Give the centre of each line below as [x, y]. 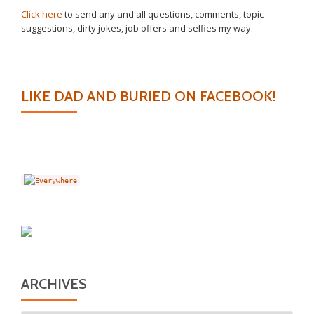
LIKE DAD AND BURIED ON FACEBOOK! [149, 96]
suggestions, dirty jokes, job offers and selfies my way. [137, 28]
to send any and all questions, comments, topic [163, 14]
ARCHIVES [54, 284]
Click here [42, 14]
